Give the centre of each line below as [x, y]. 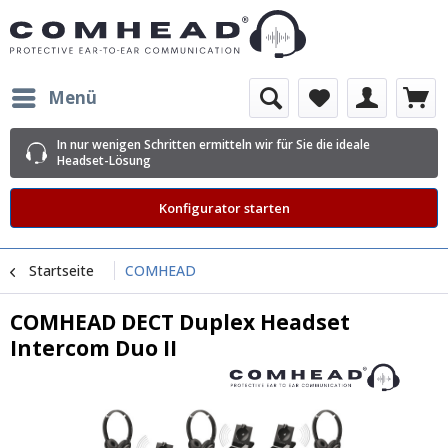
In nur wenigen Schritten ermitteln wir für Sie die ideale [213, 144]
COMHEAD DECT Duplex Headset [180, 322]
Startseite [61, 270]
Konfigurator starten [224, 207]
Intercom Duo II [93, 348]
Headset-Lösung [104, 160]
